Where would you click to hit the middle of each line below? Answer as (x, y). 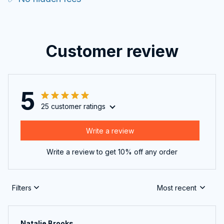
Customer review (112, 51)
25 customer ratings (73, 106)
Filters (22, 187)
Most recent (177, 187)
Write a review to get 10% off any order (112, 152)
